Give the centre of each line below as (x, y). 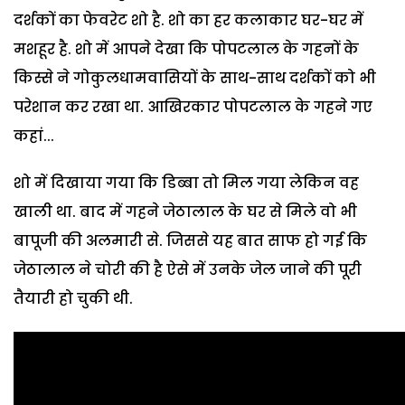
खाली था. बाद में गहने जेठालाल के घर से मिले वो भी (185, 212)
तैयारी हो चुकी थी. (73, 298)
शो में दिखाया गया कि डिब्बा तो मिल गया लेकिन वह (186, 183)
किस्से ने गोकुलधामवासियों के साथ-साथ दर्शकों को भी (195, 78)
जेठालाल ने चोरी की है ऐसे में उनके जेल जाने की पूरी (188, 269)
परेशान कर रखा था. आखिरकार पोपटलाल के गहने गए (193, 107)
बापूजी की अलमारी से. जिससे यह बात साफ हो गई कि (190, 240)
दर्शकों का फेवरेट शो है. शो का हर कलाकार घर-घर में (188, 20)
